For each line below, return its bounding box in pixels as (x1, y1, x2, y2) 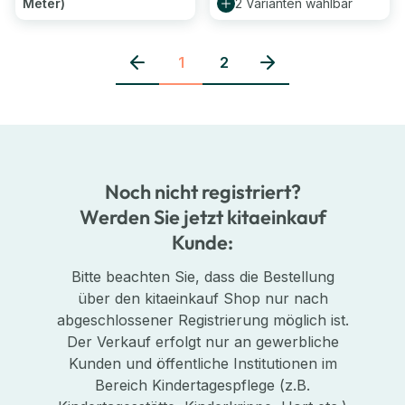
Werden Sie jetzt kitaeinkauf (79, 204, 326, 231)
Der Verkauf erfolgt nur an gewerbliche (66, 333, 339, 352)
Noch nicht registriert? (104, 179, 301, 205)
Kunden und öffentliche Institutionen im (68, 354, 337, 373)
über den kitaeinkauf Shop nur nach (77, 289, 328, 308)
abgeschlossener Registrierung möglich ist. (56, 311, 349, 330)
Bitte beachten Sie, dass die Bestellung (71, 268, 334, 287)
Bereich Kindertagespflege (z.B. (95, 376, 310, 395)
